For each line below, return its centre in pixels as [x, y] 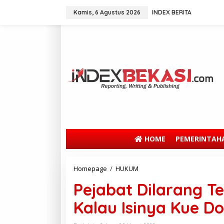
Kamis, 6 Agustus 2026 [107, 12]
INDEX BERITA [172, 12]
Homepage [90, 168]
